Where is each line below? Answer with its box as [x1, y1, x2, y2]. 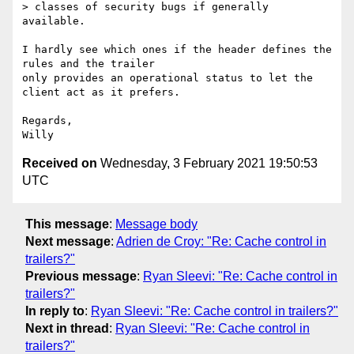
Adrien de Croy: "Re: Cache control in [116, 234, 326, 248]
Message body [115, 217, 198, 231]
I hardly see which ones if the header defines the [22, 43, 332, 56]
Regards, [22, 115, 73, 127]
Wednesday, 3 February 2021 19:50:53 [97, 156, 318, 171]
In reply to [25, 303, 85, 318]
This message [25, 217, 109, 231]
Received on [22, 156, 97, 171]
